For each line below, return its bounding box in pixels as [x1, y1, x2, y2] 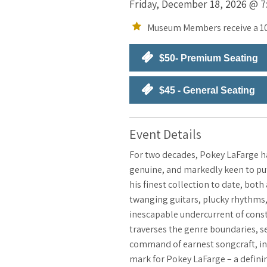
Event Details [129, 125, 201, 142]
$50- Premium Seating [159, 52, 258, 63]
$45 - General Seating [159, 85, 255, 95]
